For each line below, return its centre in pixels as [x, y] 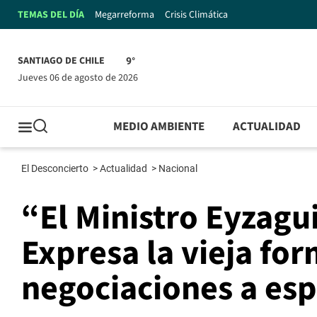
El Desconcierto [56, 169]
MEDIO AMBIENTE [159, 127]
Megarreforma [125, 15]
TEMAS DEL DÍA [51, 15]
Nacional [179, 169]
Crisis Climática [196, 15]
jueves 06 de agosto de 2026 [80, 77]
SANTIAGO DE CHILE [61, 61]
